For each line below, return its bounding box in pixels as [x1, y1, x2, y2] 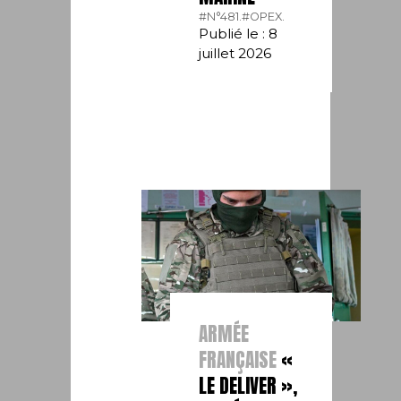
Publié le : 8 [198, 24, 277, 42]
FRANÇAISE [198, 345, 277, 374]
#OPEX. [241, 9, 285, 23]
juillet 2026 [198, 44, 271, 62]
